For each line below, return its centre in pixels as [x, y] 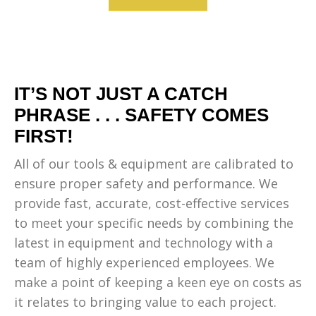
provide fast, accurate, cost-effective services [152, 203]
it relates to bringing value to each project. [145, 302]
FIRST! [44, 136]
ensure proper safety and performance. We [146, 183]
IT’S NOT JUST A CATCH [121, 94]
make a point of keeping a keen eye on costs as [158, 282]
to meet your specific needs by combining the [154, 223]
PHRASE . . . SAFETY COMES [141, 115]
